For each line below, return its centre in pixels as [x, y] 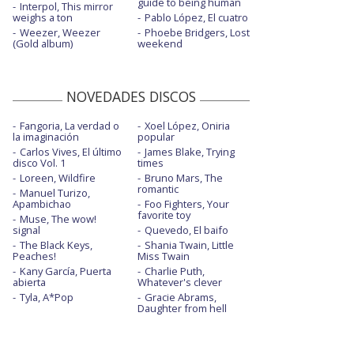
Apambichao [42, 204]
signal [26, 230]
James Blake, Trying [189, 152]
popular [156, 137]
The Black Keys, [56, 245]
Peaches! [34, 256]
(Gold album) [43, 44]
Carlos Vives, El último [71, 152]
